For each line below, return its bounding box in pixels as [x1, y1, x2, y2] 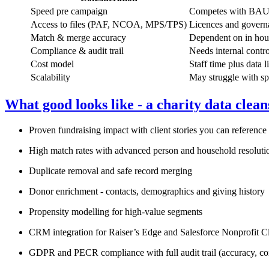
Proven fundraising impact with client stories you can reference [29, 124, 267, 135]
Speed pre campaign [31, 6, 107, 17]
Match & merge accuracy [31, 32, 126, 43]
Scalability [31, 72, 70, 83]
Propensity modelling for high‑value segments [29, 206, 202, 217]
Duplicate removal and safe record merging [29, 165, 192, 176]
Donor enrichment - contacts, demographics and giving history [29, 186, 265, 196]
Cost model [31, 59, 74, 70]
